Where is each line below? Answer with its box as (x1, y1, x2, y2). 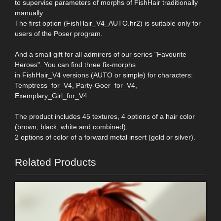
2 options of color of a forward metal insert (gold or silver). (15, 133, 195, 141)
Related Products (15, 156, 96, 168)
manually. (15, 8, 44, 17)
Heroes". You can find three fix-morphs (15, 60, 136, 69)
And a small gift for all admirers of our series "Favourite (15, 50, 186, 58)
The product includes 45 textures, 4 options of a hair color (15, 112, 195, 120)
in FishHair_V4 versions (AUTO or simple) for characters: (15, 71, 193, 79)
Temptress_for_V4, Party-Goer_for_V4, (15, 81, 137, 89)
